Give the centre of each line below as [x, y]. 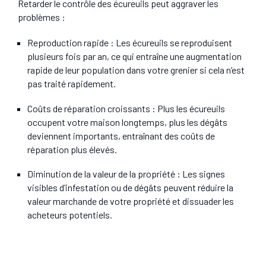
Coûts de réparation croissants [90, 108]
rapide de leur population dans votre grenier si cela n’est [136, 69]
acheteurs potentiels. [70, 215]
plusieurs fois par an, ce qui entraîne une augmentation [134, 56]
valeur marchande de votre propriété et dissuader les [131, 201]
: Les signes [200, 174]
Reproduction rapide [69, 42]
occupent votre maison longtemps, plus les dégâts [127, 122]
